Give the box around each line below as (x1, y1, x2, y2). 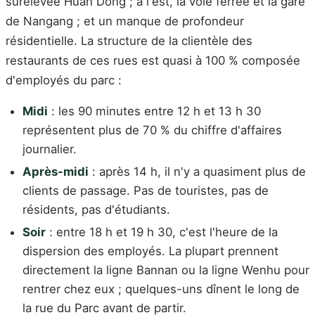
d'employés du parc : (6, 72, 122, 87)
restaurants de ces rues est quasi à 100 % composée (6, 53, 300, 67)
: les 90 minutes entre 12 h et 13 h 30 (48, 104, 261, 119)
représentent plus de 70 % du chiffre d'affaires (22, 123, 282, 138)
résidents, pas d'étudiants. (22, 202, 170, 217)
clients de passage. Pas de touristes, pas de (22, 184, 269, 198)
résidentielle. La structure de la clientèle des (6, 33, 252, 48)
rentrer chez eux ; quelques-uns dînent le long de (22, 281, 300, 296)
